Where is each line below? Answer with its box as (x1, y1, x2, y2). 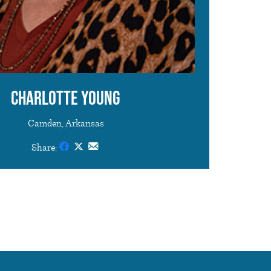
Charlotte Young (11, 87, 120, 111)
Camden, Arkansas (27, 116, 104, 129)
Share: (31, 140, 57, 154)
